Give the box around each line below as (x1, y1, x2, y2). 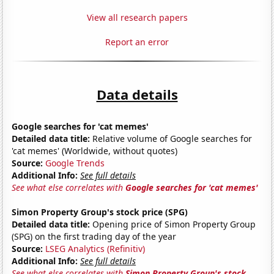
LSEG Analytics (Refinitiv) (45, 242, 146, 254)
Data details (96, 84, 178, 103)
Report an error (105, 35, 169, 48)
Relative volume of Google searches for (90, 132, 253, 144)
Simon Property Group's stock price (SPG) (12, 206, 188, 218)
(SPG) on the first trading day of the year (12, 230, 177, 242)
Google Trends (45, 157, 105, 169)
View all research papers (86, 11, 188, 23)
